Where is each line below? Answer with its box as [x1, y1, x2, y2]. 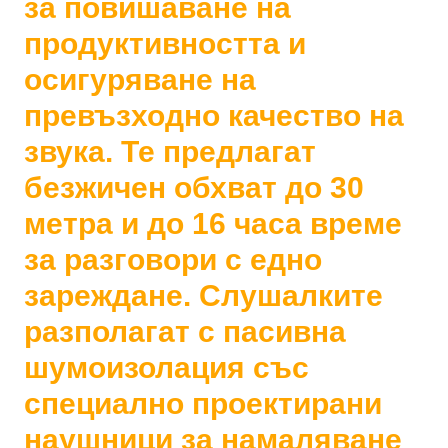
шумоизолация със [24, 350, 310, 384]
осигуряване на [24, 62, 257, 96]
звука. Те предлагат [24, 134, 317, 168]
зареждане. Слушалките [24, 278, 384, 312]
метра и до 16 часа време [24, 206, 403, 240]
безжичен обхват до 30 [24, 170, 365, 204]
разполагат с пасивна [24, 314, 347, 348]
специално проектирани [24, 386, 383, 420]
